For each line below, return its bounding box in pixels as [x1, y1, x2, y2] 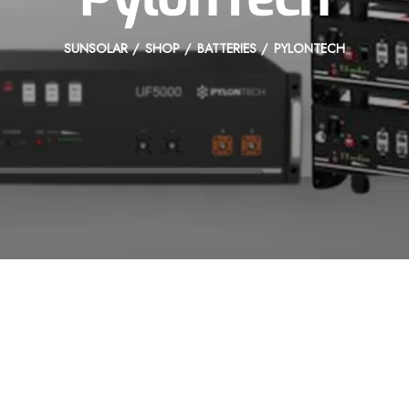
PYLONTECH [274, 39, 345, 58]
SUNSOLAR [64, 39, 128, 58]
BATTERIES [197, 39, 257, 58]
